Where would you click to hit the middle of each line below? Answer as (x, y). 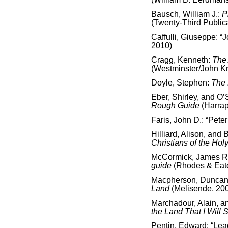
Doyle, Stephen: (181, 82)
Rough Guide (175, 105)
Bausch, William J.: (187, 14)
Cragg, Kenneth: (182, 60)
